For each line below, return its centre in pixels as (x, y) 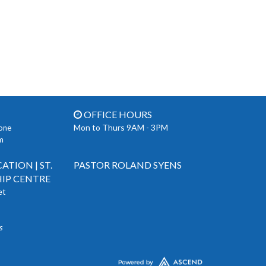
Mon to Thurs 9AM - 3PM (121, 128)
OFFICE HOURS (117, 115)
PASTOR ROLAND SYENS (128, 164)
